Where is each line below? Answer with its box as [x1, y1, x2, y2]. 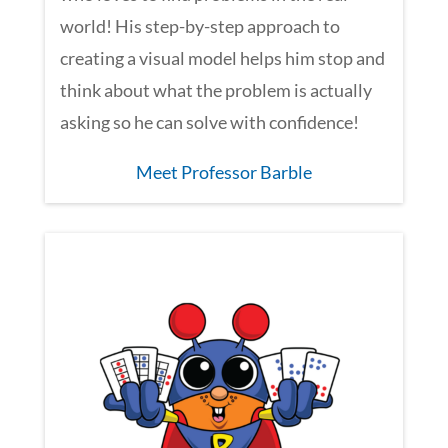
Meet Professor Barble [135, 160, 312, 183]
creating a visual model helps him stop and [59, 46, 385, 69]
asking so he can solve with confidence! [59, 110, 359, 133]
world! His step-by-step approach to [59, 14, 340, 37]
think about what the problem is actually [59, 78, 372, 101]
